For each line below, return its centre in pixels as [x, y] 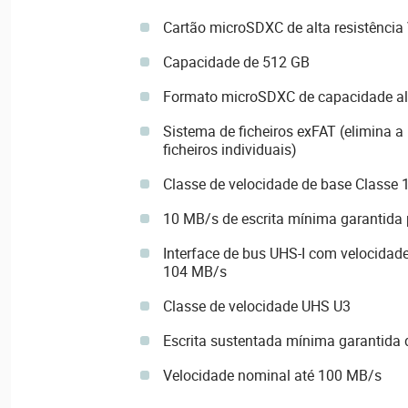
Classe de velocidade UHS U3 [256, 306]
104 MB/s [194, 272]
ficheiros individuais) [229, 150]
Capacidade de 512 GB [236, 62]
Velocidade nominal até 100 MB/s [272, 376]
